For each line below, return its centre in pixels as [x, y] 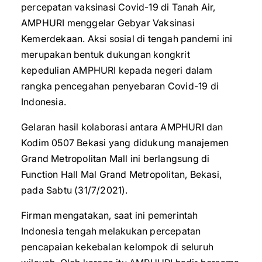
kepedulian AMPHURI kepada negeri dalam [117, 70]
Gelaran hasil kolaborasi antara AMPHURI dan [122, 127]
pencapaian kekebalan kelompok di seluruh [118, 247]
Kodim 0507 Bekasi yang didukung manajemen [125, 143]
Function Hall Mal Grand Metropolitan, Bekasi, [122, 174]
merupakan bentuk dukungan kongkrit [106, 54]
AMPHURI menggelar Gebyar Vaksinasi [108, 23]
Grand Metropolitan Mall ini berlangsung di [116, 158]
